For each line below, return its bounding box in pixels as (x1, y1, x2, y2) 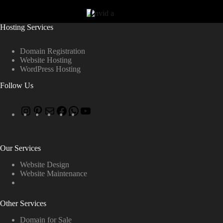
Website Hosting (20, 56, 72, 65)
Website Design (20, 160, 69, 169)
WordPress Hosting (20, 65, 81, 74)
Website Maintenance (20, 169, 87, 178)
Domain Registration (20, 47, 85, 56)
